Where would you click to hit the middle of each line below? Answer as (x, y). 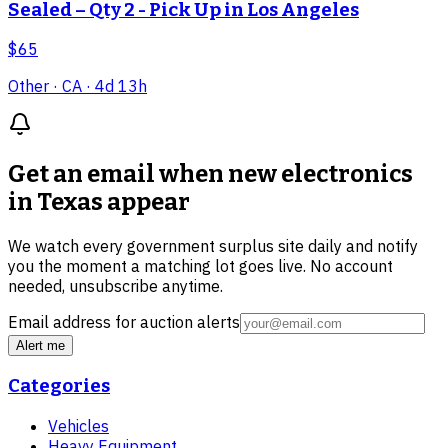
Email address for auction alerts (124, 322)
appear (146, 202)
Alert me (40, 346)
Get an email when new (144, 174)
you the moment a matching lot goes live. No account (200, 266)
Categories (59, 385)
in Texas (55, 202)
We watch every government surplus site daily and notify (213, 246)
